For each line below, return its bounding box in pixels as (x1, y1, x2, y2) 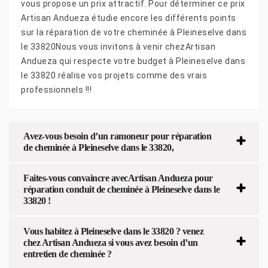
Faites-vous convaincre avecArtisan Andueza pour (23, 172, 213, 183)
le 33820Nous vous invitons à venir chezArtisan (21, 41, 215, 51)
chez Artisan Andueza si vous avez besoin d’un (23, 237, 198, 248)
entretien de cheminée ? (23, 248, 112, 259)
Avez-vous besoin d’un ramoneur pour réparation (23, 130, 211, 141)
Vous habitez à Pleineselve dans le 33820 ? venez (23, 226, 203, 236)
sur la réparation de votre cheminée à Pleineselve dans (21, 27, 246, 37)
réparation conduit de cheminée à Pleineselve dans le (23, 184, 220, 194)
